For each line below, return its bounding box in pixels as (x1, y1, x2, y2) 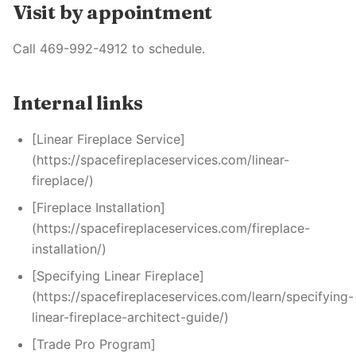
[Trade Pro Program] (32, 336, 156, 352)
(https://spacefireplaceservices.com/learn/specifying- (32, 288, 354, 304)
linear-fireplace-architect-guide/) (32, 309, 229, 325)
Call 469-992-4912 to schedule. (13, 41, 205, 56)
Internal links (13, 91, 143, 114)
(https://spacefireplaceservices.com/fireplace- (32, 220, 310, 236)
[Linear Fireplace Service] (32, 131, 185, 147)
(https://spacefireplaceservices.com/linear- (32, 152, 289, 168)
